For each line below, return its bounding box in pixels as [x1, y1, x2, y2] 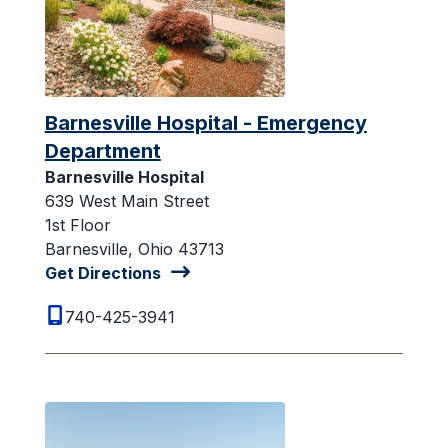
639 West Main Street [44, 190, 209, 211]
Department [44, 138, 161, 163]
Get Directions [44, 262, 161, 283]
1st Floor [44, 214, 111, 235]
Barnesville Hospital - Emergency [44, 110, 367, 135]
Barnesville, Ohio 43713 [44, 238, 224, 259]
